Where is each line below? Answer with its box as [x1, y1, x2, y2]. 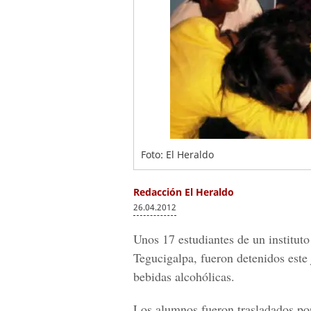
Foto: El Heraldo [141, 148, 214, 161]
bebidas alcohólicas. [133, 268, 235, 285]
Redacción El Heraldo [133, 185, 234, 199]
